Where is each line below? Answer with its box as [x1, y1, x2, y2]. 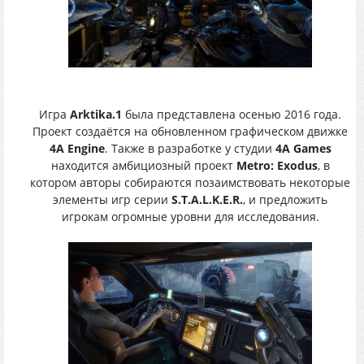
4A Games [275, 140, 331, 156]
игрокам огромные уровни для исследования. [61, 208, 319, 224]
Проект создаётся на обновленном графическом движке [32, 123, 348, 139]
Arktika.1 [70, 106, 122, 122]
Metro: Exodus [236, 157, 318, 173]
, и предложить [243, 191, 327, 207]
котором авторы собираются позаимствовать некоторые [30, 174, 350, 190]
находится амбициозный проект [50, 157, 236, 173]
